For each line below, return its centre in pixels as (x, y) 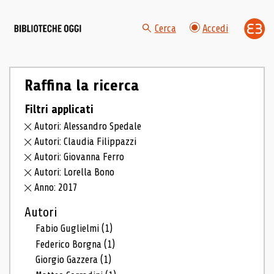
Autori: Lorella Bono (75, 172)
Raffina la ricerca (81, 85)
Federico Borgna (70, 244)
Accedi (215, 29)
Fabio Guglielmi (69, 228)
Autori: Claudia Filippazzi (86, 142)
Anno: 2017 (56, 187)
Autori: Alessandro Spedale (88, 127)
